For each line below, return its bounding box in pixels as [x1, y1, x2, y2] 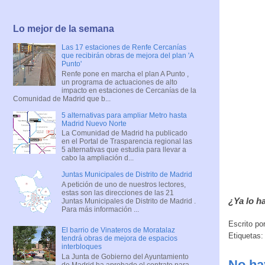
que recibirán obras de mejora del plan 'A [61, 51, 193, 60]
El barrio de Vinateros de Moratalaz [61, 226, 175, 235]
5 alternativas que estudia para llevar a [61, 146, 186, 154]
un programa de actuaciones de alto [61, 77, 177, 86]
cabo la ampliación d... [61, 154, 134, 163]
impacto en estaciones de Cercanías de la [61, 86, 196, 95]
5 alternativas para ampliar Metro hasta [61, 111, 187, 119]
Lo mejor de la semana [13, 24, 114, 34]
